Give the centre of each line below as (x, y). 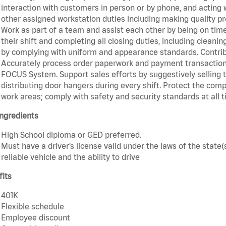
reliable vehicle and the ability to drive (70, 157)
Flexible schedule (33, 207)
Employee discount (36, 218)
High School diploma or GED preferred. (71, 135)
